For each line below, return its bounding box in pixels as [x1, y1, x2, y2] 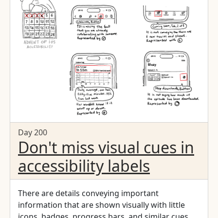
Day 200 [18, 127, 47, 138]
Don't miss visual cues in [18, 136, 194, 158]
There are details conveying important [18, 187, 159, 199]
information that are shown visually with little [18, 199, 185, 210]
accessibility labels [18, 155, 150, 176]
